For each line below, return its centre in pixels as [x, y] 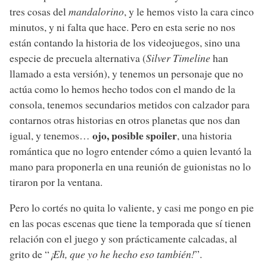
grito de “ [30, 254]
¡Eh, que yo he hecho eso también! [122, 254]
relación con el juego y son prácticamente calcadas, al [123, 239]
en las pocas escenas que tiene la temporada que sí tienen [130, 223]
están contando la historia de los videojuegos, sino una [125, 42]
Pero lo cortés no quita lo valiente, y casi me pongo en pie [132, 208]
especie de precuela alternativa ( [78, 58]
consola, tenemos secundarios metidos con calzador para [130, 104]
